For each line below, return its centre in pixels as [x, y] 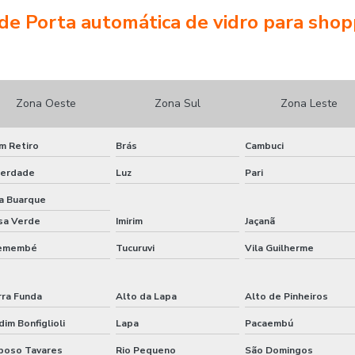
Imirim [129, 221]
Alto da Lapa [146, 296]
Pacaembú [269, 323]
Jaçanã [260, 221]
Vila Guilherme [280, 248]
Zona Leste [309, 104]
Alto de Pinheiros [287, 296]
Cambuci [265, 145]
